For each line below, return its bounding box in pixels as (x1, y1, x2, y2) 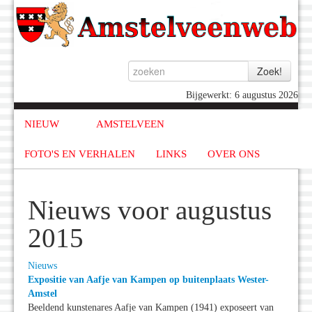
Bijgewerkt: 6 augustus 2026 (186, 90, 298, 101)
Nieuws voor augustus (28, 196, 272, 226)
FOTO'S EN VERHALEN (24, 148, 135, 159)
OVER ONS (208, 148, 260, 159)
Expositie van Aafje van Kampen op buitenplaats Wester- (28, 274, 269, 286)
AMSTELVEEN (95, 118, 164, 130)
